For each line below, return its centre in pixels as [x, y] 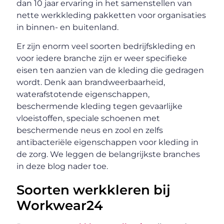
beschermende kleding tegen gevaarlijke [100, 106]
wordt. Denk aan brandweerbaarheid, [91, 82]
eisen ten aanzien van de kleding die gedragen [110, 70]
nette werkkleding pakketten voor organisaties [111, 15]
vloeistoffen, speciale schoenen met [88, 118]
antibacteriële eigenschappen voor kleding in [108, 142]
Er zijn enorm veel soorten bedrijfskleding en [106, 46]
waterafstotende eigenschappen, [83, 94]
